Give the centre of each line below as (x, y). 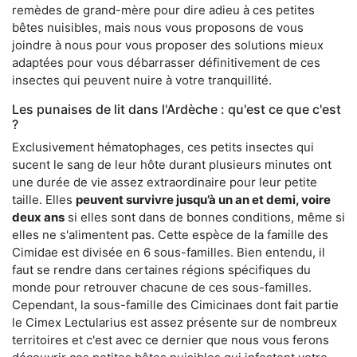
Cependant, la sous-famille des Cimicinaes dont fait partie (175, 304)
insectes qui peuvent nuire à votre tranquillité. (142, 80)
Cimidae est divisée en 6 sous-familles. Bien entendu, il (169, 252)
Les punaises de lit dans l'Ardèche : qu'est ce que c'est (177, 109)
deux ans (38, 217)
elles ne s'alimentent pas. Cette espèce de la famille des (170, 234)
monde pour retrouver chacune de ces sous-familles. (162, 287)
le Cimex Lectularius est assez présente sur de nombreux (175, 322)
